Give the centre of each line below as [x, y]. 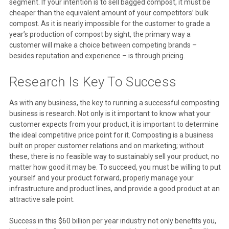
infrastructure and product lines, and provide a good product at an [114, 189]
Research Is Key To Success [93, 82]
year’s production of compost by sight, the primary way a [100, 35]
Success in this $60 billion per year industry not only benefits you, [112, 221]
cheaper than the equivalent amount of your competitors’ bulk [109, 13]
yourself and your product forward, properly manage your [101, 178]
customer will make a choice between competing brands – [103, 45]
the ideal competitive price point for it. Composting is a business [111, 135]
